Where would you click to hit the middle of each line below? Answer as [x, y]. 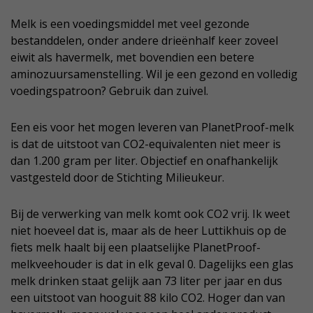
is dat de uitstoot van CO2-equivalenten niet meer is [146, 144]
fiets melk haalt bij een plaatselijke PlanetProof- [136, 248]
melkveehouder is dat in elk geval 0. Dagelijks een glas [152, 264]
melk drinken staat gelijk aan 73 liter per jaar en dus [146, 281]
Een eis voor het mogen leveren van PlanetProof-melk [152, 128]
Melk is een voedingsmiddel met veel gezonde [130, 24]
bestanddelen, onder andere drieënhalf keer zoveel [144, 41]
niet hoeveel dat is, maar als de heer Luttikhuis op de [148, 231]
